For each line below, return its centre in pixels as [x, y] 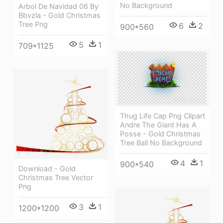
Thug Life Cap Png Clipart [163, 116]
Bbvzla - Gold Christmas [59, 15]
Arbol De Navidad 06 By [58, 6]
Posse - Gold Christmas [160, 134]
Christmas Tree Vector [56, 177]
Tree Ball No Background [161, 143]
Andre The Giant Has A [158, 125]
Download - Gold [47, 168]
